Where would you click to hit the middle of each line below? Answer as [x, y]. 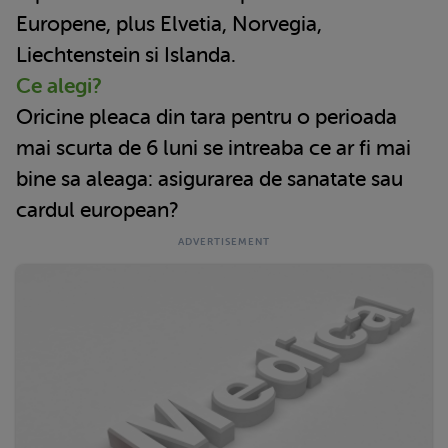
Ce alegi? [59, 86]
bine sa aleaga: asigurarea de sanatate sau [209, 179]
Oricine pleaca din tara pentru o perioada [206, 117]
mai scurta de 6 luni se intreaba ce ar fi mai [213, 148]
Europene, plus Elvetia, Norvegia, [169, 24]
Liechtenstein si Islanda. [126, 55]
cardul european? [97, 210]
